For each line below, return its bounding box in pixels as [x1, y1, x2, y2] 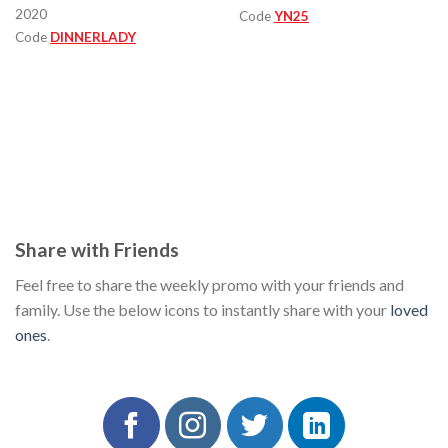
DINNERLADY [50, 28, 136, 45]
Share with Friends [15, 238, 179, 262]
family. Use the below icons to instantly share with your [15, 299, 390, 319]
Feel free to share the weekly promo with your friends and [15, 274, 404, 294]
